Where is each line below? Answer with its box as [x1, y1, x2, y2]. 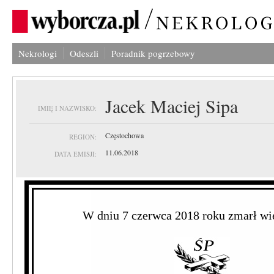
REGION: [69, 132, 97, 141]
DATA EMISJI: [54, 149, 97, 158]
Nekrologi [18, 47, 57, 59]
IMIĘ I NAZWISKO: [38, 103, 97, 113]
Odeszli [70, 47, 98, 59]
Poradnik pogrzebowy [111, 47, 195, 59]
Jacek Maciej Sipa [105, 94, 238, 118]
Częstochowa [105, 130, 144, 140]
